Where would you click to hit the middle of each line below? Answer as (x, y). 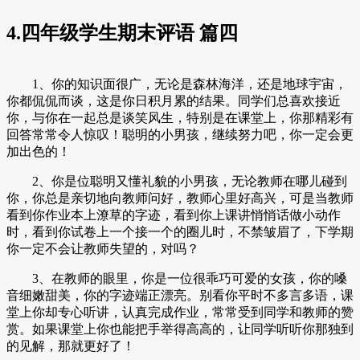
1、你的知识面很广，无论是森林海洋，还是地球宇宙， (177, 84)
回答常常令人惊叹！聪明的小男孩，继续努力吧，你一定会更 (180, 135)
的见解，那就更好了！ (71, 346)
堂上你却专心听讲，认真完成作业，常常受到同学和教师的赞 (180, 313)
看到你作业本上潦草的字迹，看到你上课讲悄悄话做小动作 (174, 215)
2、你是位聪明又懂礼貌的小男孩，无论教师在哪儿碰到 (177, 182)
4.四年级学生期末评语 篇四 (122, 33)
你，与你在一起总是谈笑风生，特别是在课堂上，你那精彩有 (180, 118)
